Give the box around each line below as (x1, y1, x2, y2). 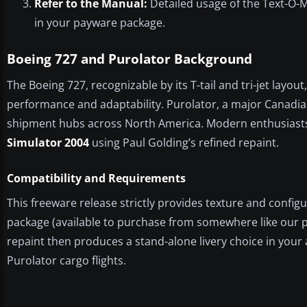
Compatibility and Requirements (7, 170, 186, 186)
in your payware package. (34, 14, 165, 30)
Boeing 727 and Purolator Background (7, 49, 252, 68)
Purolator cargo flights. (7, 252, 126, 268)
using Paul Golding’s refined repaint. (89, 134, 279, 150)
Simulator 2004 (7, 134, 89, 150)
